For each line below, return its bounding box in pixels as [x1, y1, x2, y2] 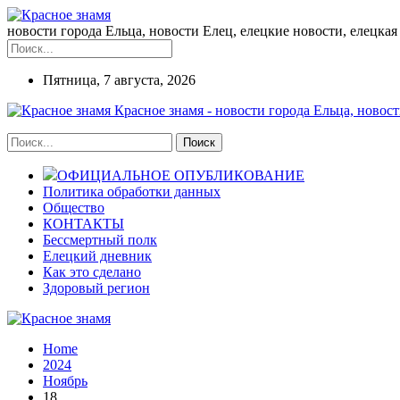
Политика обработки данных [43, 184, 221, 199]
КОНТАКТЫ [43, 216, 124, 231]
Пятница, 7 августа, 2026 [43, 72, 196, 87]
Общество [43, 200, 104, 215]
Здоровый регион [43, 280, 150, 296]
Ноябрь [43, 373, 87, 388]
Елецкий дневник [43, 248, 152, 263]
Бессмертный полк [43, 232, 157, 247]
